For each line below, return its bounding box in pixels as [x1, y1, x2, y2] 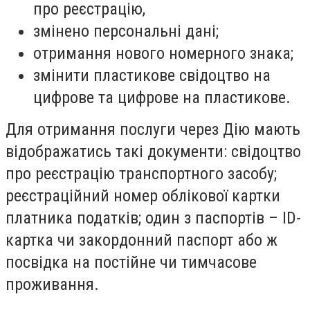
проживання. [6, 274, 99, 294]
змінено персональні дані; [33, 21, 219, 41]
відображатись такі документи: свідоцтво [6, 141, 301, 161]
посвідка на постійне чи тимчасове [6, 252, 257, 272]
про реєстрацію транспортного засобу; [6, 163, 277, 183]
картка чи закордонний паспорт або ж [6, 230, 277, 250]
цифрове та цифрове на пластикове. [33, 87, 291, 107]
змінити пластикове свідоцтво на [33, 65, 271, 85]
